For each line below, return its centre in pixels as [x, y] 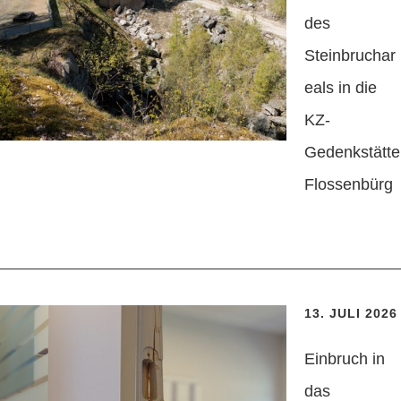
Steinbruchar [350, 56]
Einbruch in [345, 359]
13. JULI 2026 [351, 314]
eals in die [341, 88]
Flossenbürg [349, 185]
